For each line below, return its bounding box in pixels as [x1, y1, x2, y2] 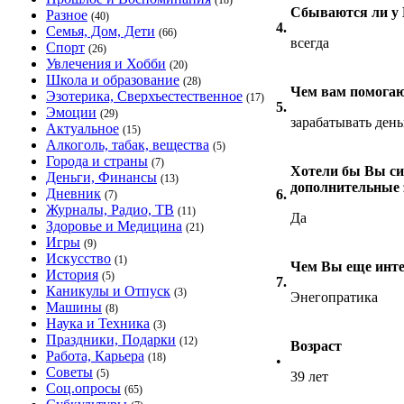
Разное [46, 7, 87, 23]
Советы [46, 364, 93, 380]
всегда [290, 35, 329, 50]
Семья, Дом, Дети [46, 23, 155, 39]
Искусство [46, 251, 111, 266]
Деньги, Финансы [46, 170, 157, 185]
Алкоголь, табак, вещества [46, 137, 209, 152]
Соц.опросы [46, 381, 121, 396]
